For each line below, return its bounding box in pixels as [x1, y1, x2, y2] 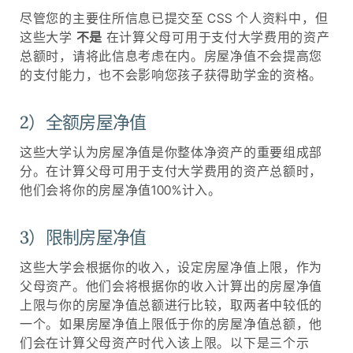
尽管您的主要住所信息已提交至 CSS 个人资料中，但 [20, 9, 329, 26]
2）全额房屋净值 [20, 110, 147, 133]
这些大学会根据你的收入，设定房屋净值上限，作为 [20, 258, 323, 275]
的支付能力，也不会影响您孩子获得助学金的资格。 [20, 66, 323, 83]
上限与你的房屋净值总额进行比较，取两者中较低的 [20, 296, 323, 313]
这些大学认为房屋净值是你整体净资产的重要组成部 [20, 143, 323, 160]
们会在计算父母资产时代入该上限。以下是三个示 [20, 334, 310, 351]
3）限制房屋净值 [20, 225, 147, 248]
